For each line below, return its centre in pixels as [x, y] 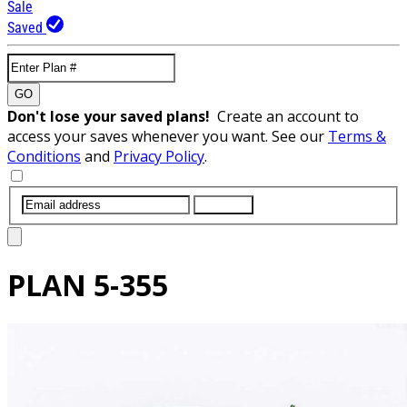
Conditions [44, 156]
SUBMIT [223, 204]
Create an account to [288, 116]
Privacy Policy [159, 156]
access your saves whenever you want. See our [168, 136]
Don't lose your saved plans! [112, 116]
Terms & [357, 136]
